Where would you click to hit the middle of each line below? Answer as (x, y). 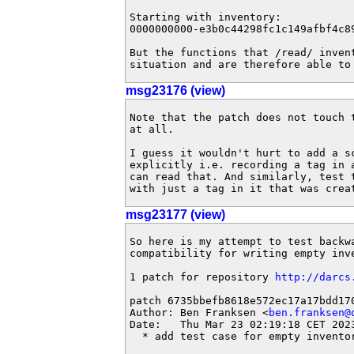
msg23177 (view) (175, 215)
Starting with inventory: (205, 17)
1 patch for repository (202, 277)
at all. (152, 129)
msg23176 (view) (175, 90)
